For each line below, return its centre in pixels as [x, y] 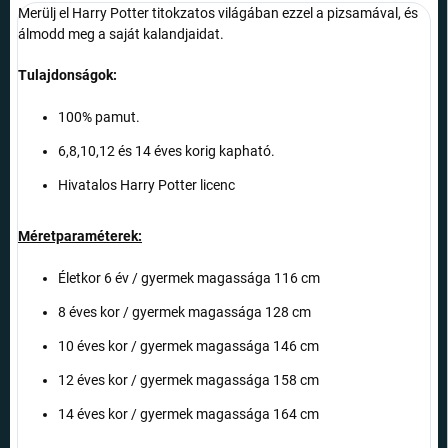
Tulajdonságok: [67, 75]
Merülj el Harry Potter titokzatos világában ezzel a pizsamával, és [218, 13]
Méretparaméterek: [80, 236]
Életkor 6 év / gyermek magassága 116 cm [189, 278]
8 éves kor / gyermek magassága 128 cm [184, 312]
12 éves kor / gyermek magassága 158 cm [188, 380]
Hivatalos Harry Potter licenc [146, 185]
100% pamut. [99, 117]
